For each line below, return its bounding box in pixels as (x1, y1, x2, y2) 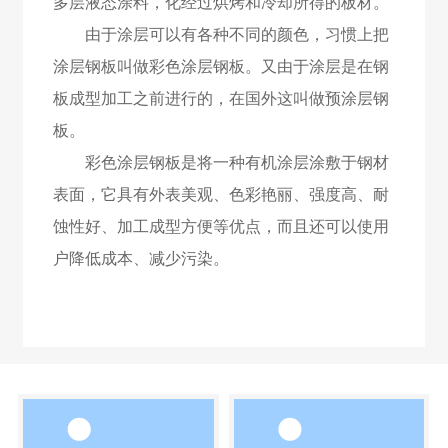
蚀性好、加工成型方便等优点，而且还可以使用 (52, 215, 389, 236)
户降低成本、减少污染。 (52, 247, 229, 268)
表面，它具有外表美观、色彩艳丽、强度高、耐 (52, 183, 389, 204)
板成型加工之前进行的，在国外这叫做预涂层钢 (52, 87, 389, 108)
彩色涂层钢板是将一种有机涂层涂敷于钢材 (52, 151, 389, 172)
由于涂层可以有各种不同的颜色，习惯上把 (52, 23, 389, 44)
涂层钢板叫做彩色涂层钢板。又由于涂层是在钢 (52, 55, 389, 76)
